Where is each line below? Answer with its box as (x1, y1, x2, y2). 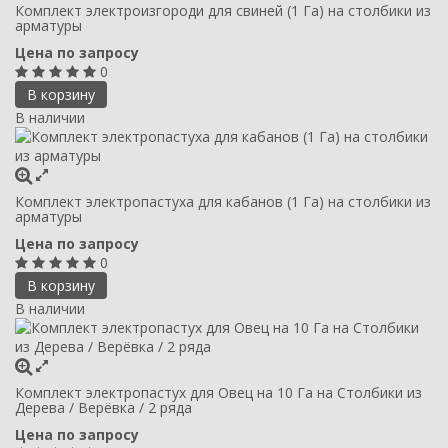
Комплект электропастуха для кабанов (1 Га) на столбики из (15, 192, 431, 212)
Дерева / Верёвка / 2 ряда (15, 398, 192, 418)
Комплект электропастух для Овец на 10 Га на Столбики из (15, 383, 422, 403)
